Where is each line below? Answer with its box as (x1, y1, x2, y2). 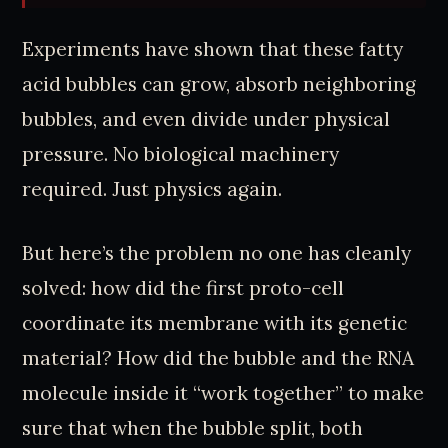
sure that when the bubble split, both (22, 416, 364, 441)
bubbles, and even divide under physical (22, 107, 391, 132)
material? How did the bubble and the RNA (22, 346, 415, 371)
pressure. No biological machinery (22, 142, 340, 167)
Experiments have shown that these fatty (22, 37, 404, 62)
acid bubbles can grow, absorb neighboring (22, 72, 417, 97)
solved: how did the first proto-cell (22, 276, 345, 301)
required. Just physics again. (22, 177, 283, 202)
